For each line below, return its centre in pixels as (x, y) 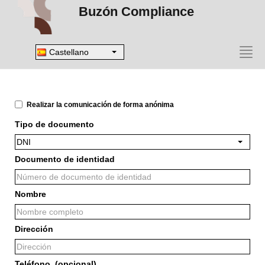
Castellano (68, 52)
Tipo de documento (54, 124)
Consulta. (26, 55)
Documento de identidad (65, 159)
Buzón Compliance (136, 12)
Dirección (34, 229)
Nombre (30, 194)
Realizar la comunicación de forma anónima (100, 105)
